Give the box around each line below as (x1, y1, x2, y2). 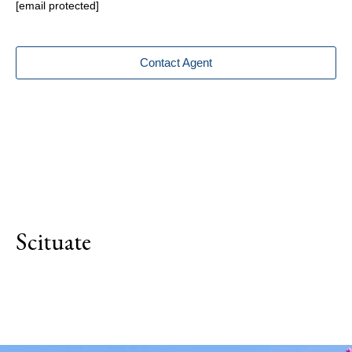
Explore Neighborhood (119, 297, 233, 311)
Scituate (16, 225, 91, 257)
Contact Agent (139, 56, 213, 70)
